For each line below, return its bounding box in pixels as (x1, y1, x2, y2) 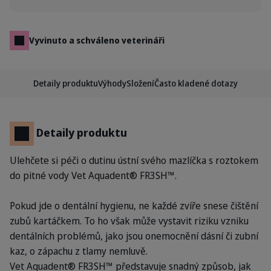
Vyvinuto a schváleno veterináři (29, 34, 165, 46)
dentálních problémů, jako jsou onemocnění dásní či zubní (10, 229, 258, 243)
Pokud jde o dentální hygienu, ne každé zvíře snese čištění (10, 199, 258, 212)
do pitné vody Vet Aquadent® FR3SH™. (10, 169, 177, 182)
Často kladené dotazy (154, 77, 238, 89)
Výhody (98, 77, 126, 89)
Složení (126, 77, 154, 89)
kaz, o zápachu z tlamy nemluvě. (10, 244, 148, 258)
